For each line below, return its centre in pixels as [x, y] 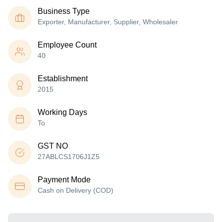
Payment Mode [64, 180]
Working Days [62, 112]
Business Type [64, 11]
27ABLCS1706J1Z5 [69, 157]
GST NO [53, 146]
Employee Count [67, 45]
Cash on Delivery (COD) [76, 190]
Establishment [63, 79]
